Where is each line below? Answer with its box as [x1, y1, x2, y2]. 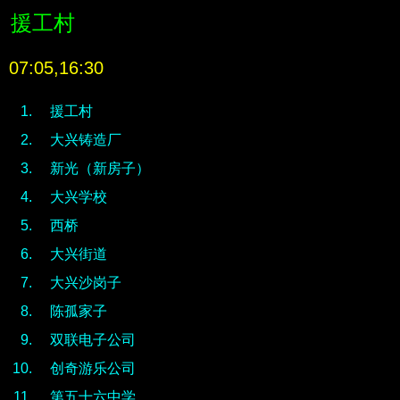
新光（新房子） [50, 161, 150, 176]
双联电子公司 [50, 332, 136, 347]
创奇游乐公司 [50, 361, 136, 376]
